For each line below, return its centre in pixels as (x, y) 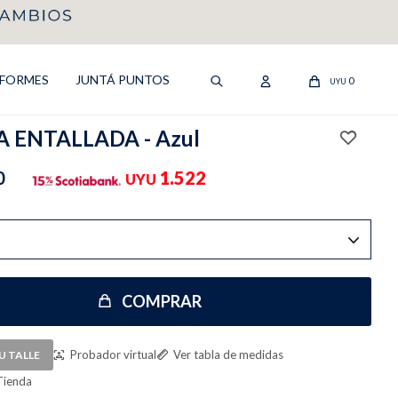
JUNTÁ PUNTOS (123, 80)
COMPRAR (162, 301)
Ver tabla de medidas (228, 354)
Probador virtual (113, 354)
